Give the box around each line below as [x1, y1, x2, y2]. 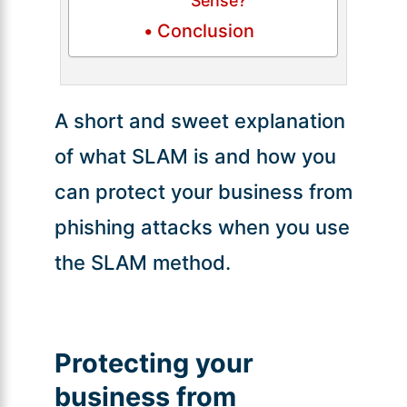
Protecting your [54, 346, 253, 379]
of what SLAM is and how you [54, 144, 336, 168]
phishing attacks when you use [54, 214, 350, 239]
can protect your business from [54, 179, 352, 203]
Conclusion [156, 19, 254, 42]
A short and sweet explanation [54, 108, 345, 133]
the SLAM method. [54, 250, 231, 274]
